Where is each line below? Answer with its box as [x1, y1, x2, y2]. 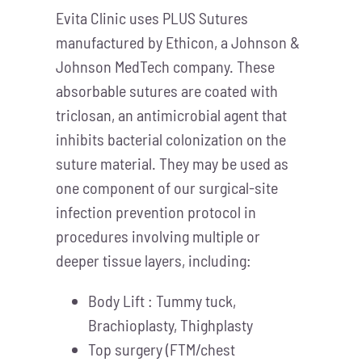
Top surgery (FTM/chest [87, 339, 235, 360]
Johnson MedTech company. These [55, 57, 275, 77]
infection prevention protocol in [55, 202, 256, 222]
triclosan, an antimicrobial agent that [55, 105, 287, 125]
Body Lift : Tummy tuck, [87, 291, 236, 311]
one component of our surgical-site [55, 178, 278, 198]
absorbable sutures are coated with [55, 81, 278, 101]
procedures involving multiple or [55, 226, 260, 246]
